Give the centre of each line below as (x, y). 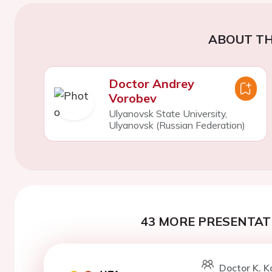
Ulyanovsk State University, (168, 114)
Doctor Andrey (151, 83)
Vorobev (132, 98)
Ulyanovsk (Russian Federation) (177, 125)
